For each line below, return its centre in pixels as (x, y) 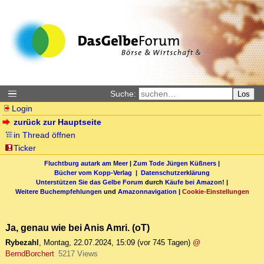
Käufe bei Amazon (194, 182)
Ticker (25, 148)
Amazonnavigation (147, 191)
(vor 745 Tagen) (164, 243)
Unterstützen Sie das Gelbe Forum (90, 182)
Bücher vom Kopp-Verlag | (98, 172)
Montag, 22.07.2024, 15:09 (89, 243)
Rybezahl (22, 243)
